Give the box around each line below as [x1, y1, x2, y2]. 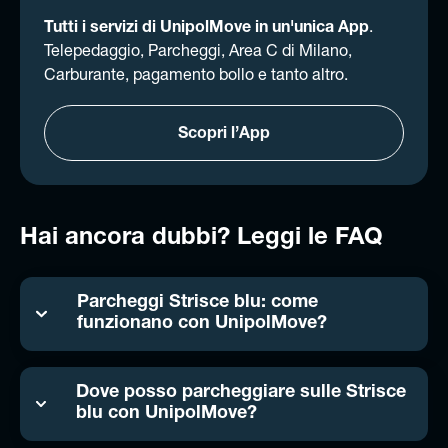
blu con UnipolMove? [76, 404, 258, 423]
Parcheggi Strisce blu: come [76, 293, 318, 312]
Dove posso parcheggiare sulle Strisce [76, 383, 407, 402]
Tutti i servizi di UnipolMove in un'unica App [44, 20, 369, 37]
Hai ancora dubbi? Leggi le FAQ [20, 226, 383, 251]
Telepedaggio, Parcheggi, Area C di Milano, [44, 44, 352, 61]
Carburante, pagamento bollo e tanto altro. [44, 68, 348, 85]
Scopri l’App [178, 126, 270, 143]
